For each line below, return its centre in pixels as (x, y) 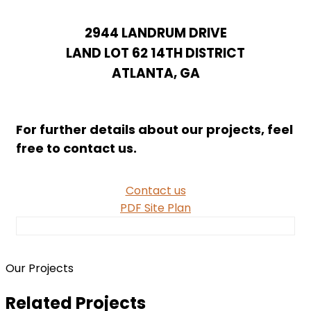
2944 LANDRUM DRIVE (155, 33)
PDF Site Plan (155, 208)
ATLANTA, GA (155, 73)
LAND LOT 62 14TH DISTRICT (155, 53)
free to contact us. (76, 148)
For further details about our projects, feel (154, 129)
